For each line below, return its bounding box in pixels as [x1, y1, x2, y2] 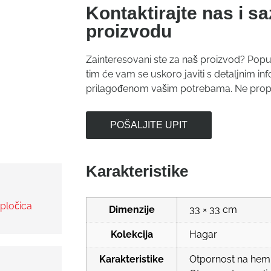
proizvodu [86, 21, 172, 42]
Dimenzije [108, 203, 155, 215]
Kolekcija [110, 228, 153, 240]
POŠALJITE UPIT [110, 119, 188, 130]
